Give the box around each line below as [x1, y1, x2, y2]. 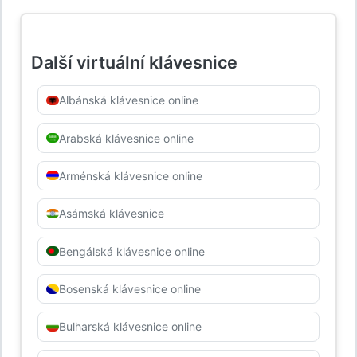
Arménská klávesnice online [58, 168, 202, 182]
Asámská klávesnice [58, 206, 164, 221]
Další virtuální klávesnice [31, 52, 237, 73]
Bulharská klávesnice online [58, 320, 202, 334]
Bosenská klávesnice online [58, 282, 201, 296]
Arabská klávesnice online [58, 131, 194, 145]
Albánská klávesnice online [58, 93, 198, 108]
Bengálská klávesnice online [58, 244, 205, 258]
